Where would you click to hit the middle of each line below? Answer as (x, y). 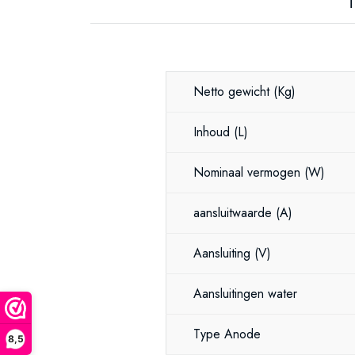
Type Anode (227, 334)
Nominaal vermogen (249, 172)
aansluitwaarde (235, 213)
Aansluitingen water (245, 294)
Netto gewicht (233, 92)
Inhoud (214, 132)
